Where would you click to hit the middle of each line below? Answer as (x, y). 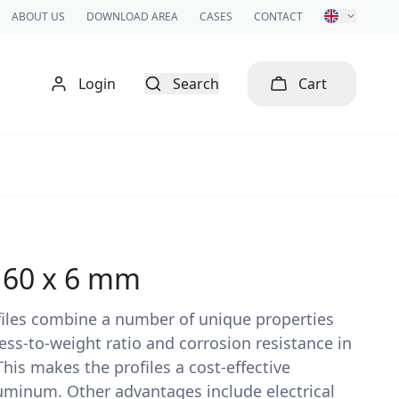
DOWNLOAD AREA (132, 16)
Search (196, 84)
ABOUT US (38, 16)
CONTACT (278, 16)
